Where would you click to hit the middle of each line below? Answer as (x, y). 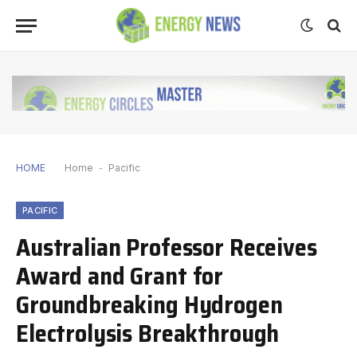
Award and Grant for (120, 275)
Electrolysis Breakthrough (148, 333)
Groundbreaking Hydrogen (149, 304)
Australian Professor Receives (167, 247)
